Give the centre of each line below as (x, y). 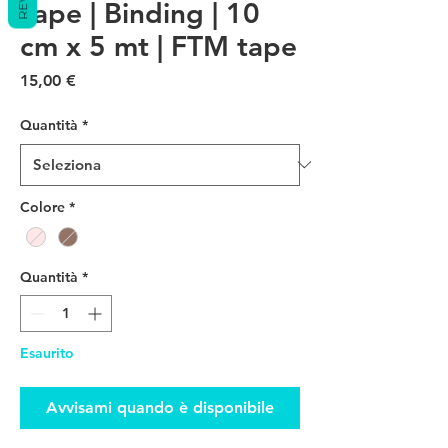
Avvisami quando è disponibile (160, 407)
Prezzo (100, 79)
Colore (42, 206)
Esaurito (47, 352)
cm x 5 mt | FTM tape (158, 45)
